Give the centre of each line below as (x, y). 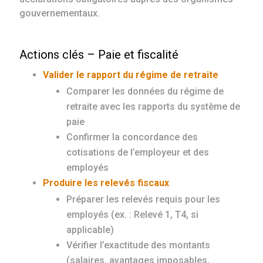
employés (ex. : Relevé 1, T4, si (133, 215)
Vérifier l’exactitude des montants (139, 245)
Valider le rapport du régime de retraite (131, 75)
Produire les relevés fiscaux (106, 183)
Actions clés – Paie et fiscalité (99, 55)
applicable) (90, 230)
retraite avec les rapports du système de (154, 107)
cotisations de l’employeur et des (138, 153)
